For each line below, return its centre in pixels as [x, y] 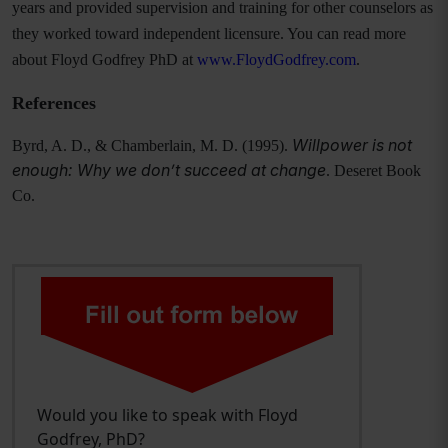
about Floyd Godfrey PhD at [104, 59]
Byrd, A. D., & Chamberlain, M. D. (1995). [152, 145]
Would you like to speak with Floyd [167, 415]
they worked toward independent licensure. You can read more [209, 33]
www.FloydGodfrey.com [276, 59]
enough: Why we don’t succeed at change [169, 170]
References [54, 103]
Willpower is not [352, 145]
